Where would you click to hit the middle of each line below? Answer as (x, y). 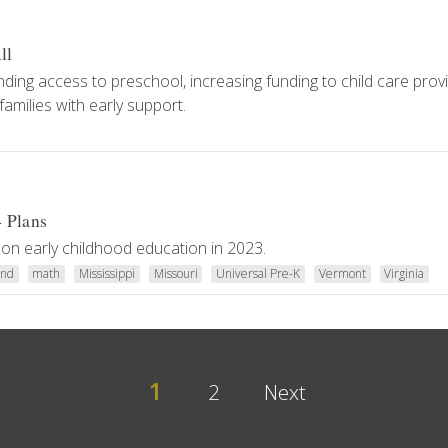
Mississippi (106, 273)
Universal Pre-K (258, 273)
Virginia (404, 273)
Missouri (175, 273)
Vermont (342, 273)
